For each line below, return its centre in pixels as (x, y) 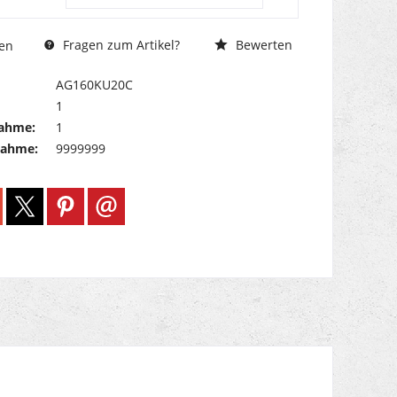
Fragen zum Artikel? (119, 45)
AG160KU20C (94, 85)
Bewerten (262, 45)
